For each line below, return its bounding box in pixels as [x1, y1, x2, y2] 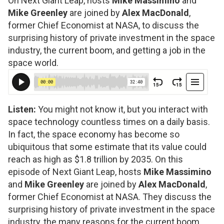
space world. [8, 57, 58, 68]
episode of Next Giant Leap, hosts [8, 166, 143, 177]
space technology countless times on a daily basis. [8, 116, 210, 127]
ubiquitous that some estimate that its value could [8, 141, 206, 152]
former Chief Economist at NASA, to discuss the [8, 20, 199, 31]
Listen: [8, 104, 38, 115]
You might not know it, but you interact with [38, 104, 208, 115]
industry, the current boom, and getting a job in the [8, 45, 205, 56]
